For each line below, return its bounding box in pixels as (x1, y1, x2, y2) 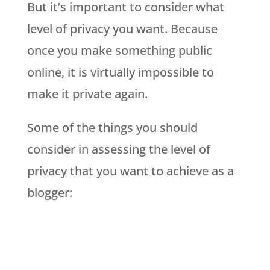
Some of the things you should (27, 119, 198, 136)
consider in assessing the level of (27, 140, 210, 157)
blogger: (27, 184, 72, 201)
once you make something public (27, 42, 212, 58)
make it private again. (27, 85, 148, 102)
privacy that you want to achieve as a (27, 162, 234, 179)
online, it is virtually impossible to (27, 63, 214, 80)
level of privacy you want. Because (27, 20, 218, 37)
